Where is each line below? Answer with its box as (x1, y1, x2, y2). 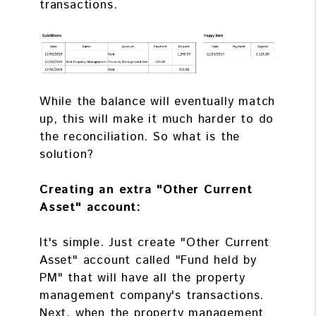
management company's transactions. (39, 286, 265, 304)
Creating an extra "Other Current (39, 181, 253, 198)
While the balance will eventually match (39, 92, 276, 110)
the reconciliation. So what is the (39, 128, 241, 145)
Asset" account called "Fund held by (39, 251, 257, 269)
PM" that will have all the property (39, 269, 245, 286)
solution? (39, 145, 95, 163)
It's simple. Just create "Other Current (39, 233, 270, 251)
